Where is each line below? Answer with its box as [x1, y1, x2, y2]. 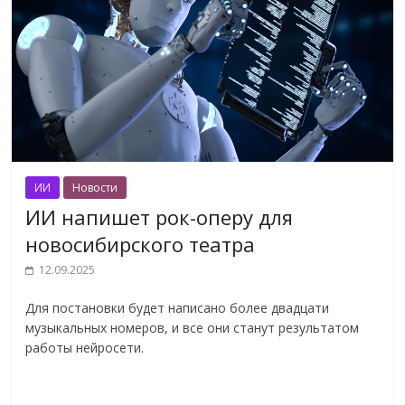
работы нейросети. [25, 339, 145, 357]
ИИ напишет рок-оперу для [25, 203, 294, 231]
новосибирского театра [25, 231, 256, 259]
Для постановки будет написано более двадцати [25, 299, 330, 317]
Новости [72, 180, 118, 196]
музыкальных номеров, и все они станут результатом [25, 319, 360, 337]
